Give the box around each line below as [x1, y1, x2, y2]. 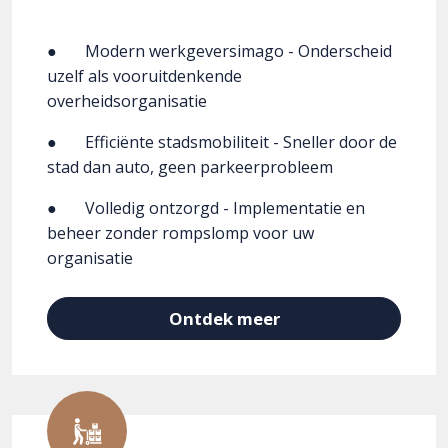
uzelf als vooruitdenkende [47, 65, 242, 88]
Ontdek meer [168, 307, 280, 331]
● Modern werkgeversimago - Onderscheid [47, 40, 392, 63]
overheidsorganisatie [47, 90, 207, 113]
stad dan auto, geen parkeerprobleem [47, 156, 333, 179]
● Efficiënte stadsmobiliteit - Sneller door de [47, 131, 397, 154]
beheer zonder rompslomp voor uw [47, 222, 314, 245]
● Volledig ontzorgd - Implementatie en [47, 197, 365, 220]
